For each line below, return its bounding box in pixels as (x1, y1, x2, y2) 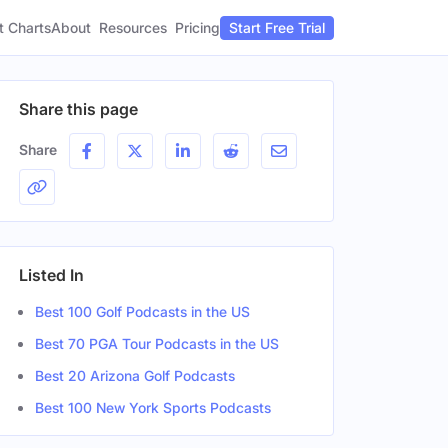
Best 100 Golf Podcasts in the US (35, 303, 250, 320)
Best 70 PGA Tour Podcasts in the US (35, 335, 279, 352)
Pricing (175, 18, 220, 36)
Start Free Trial (229, 19, 325, 36)
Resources (99, 19, 167, 36)
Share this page (19, 99, 138, 119)
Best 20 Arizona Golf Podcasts (35, 367, 235, 384)
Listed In (19, 265, 84, 285)
